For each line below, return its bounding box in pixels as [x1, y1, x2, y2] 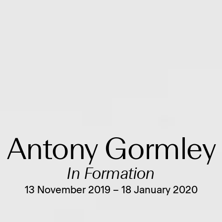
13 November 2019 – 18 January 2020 [24, 185, 198, 195]
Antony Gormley [6, 136, 216, 166]
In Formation [67, 166, 155, 183]
